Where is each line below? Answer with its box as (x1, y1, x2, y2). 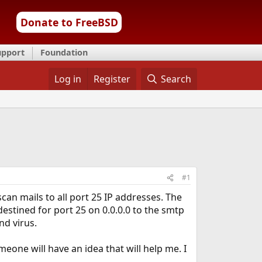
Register (93, 73, 130, 85)
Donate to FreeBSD (20, 15, 118, 29)
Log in (54, 73, 81, 85)
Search (161, 73, 192, 85)
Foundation (40, 47, 88, 58)
